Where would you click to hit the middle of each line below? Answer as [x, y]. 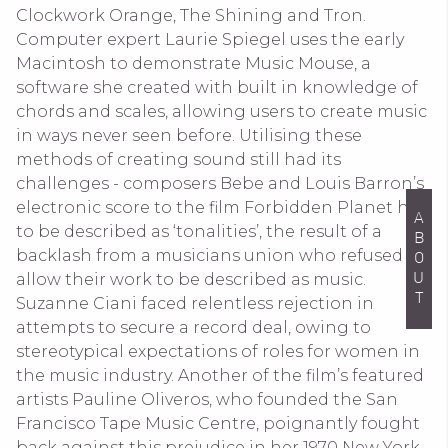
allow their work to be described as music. [191, 279]
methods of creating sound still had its [178, 159]
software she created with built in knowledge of [217, 87]
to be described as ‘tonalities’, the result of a [199, 231]
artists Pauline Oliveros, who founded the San [207, 399]
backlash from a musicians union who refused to [220, 255]
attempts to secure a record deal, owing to [193, 327]
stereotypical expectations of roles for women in [218, 351]
